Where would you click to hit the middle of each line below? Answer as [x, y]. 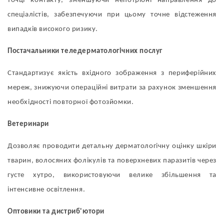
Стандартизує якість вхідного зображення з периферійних [112, 73]
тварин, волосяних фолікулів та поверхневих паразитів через [112, 160]
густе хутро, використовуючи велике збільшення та [112, 175]
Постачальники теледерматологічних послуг [85, 51]
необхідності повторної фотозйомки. [71, 102]
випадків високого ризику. [53, 29]
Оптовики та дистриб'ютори [56, 211]
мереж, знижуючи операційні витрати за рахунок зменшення [112, 87]
